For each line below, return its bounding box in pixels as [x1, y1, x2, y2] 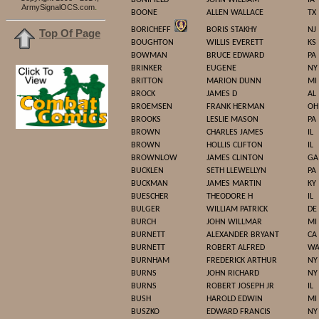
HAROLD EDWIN [206, 295, 263, 303]
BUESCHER [131, 192, 169, 201]
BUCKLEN [131, 167, 164, 175]
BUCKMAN [131, 179, 168, 188]
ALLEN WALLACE [206, 9, 263, 17]
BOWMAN [131, 51, 167, 60]
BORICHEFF [131, 26, 171, 34]
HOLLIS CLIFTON [206, 141, 263, 150]
